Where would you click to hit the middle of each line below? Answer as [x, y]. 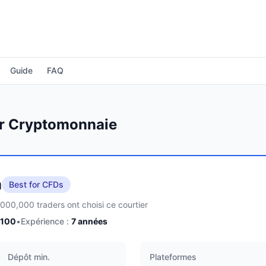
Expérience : [45, 221]
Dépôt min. [29, 257]
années [93, 221]
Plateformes [173, 257]
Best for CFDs [36, 184]
